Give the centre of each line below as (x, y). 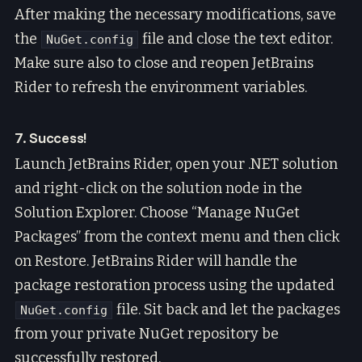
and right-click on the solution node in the (158, 188)
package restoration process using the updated (175, 285)
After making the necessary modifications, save (175, 14)
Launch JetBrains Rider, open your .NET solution (176, 164)
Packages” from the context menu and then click (177, 236)
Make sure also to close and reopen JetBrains (164, 63)
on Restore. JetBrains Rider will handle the (156, 261)
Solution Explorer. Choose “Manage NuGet (157, 212)
